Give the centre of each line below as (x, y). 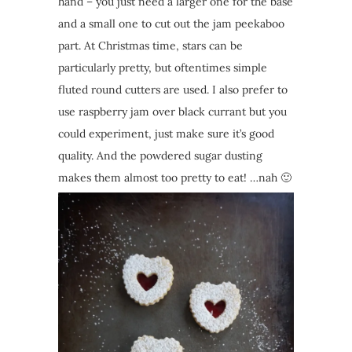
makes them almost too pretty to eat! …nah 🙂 (175, 178)
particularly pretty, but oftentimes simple (163, 68)
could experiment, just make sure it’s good (166, 134)
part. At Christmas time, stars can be (150, 46)
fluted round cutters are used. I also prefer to (173, 90)
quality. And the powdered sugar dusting (160, 156)
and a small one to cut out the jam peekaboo (171, 24)
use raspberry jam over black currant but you (172, 112)
